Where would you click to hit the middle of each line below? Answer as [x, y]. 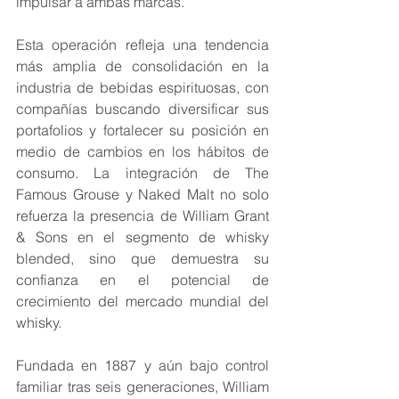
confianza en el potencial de [142, 280]
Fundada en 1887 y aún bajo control [142, 366]
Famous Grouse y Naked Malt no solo [142, 195]
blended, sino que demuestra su [142, 259]
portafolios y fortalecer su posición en [142, 130]
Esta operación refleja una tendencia [142, 45]
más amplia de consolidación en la [142, 66]
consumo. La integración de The [142, 173]
